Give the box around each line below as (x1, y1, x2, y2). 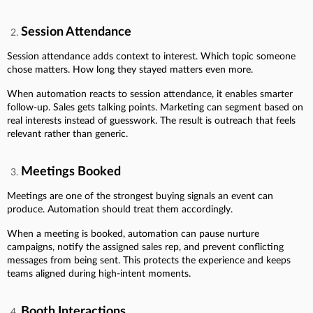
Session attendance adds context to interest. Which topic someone (7, 51, 296, 61)
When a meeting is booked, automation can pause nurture (7, 228, 259, 239)
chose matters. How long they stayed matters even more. (7, 64, 253, 75)
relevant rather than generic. (7, 129, 128, 139)
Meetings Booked (21, 165, 121, 178)
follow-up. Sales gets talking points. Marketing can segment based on (7, 102, 303, 112)
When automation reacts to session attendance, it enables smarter (7, 89, 293, 99)
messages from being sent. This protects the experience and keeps (7, 255, 291, 265)
